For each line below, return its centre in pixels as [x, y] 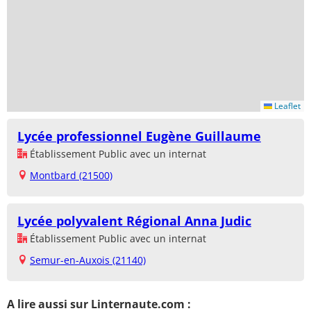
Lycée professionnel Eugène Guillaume [139, 136]
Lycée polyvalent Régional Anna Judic [134, 220]
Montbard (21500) [71, 175]
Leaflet [286, 106]
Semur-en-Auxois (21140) [88, 260]
